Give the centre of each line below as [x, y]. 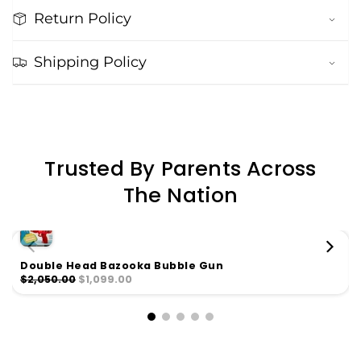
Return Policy [82, 19]
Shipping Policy [90, 62]
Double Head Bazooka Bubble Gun [122, 266]
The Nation [180, 195]
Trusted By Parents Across [180, 169]
